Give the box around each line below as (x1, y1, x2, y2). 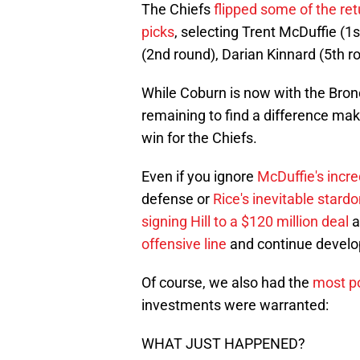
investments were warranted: (141, 297, 329, 314)
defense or (141, 190, 213, 208)
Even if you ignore (141, 168, 257, 186)
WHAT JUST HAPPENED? (141, 335, 305, 353)
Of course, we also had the (141, 274, 313, 292)
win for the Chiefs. (141, 129, 257, 147)
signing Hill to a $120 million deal (141, 213, 349, 231)
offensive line (141, 235, 227, 253)
